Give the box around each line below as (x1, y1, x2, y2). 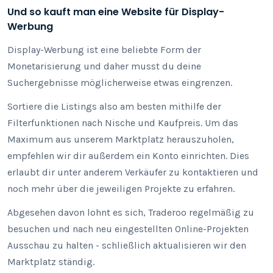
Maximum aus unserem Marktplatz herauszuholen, (7, 133, 234, 145)
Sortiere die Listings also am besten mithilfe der (7, 101, 221, 112)
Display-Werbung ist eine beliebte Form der (7, 44, 201, 55)
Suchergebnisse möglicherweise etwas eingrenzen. (7, 77, 232, 88)
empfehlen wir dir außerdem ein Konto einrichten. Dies (7, 150, 249, 161)
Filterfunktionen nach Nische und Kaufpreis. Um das (7, 117, 238, 129)
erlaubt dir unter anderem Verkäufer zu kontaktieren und (7, 166, 258, 178)
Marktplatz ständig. (7, 256, 94, 268)
